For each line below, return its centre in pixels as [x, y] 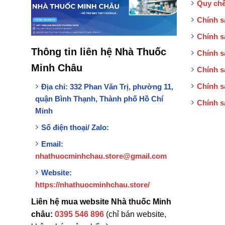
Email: [52, 144]
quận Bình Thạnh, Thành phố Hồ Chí [99, 99]
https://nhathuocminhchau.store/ [92, 185]
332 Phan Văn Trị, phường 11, [121, 87]
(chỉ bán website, [135, 214]
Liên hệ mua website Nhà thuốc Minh [101, 202]
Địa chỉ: [54, 87]
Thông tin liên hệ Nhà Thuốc [98, 52]
